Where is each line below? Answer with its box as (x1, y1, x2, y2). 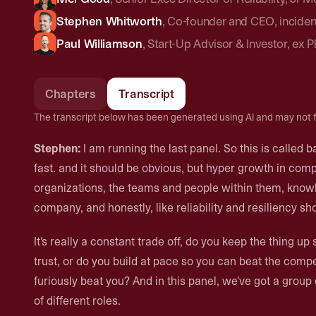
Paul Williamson (56, 35, 142, 52)
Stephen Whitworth (56, 13, 162, 30)
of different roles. (34, 293, 121, 308)
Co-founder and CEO (167, 13, 274, 30)
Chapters (45, 85, 96, 102)
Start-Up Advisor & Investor (147, 35, 287, 52)
